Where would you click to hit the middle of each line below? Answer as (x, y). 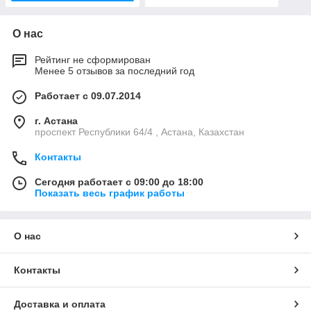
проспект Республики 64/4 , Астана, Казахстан (140, 132)
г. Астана (56, 121)
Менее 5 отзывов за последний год (115, 71)
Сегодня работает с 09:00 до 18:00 (119, 182)
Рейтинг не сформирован (93, 60)
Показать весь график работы (110, 193)
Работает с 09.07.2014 (88, 96)
